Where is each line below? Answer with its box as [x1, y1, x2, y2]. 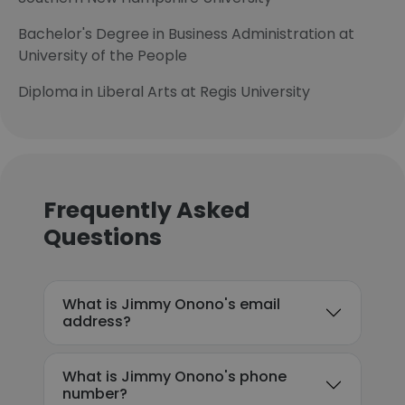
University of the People [18, 45, 187, 66]
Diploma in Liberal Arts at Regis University [18, 81, 310, 102]
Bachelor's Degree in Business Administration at [18, 24, 354, 44]
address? [62, 311, 131, 332]
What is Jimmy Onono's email [62, 294, 280, 315]
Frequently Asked [43, 194, 250, 226]
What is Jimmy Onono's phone [62, 366, 287, 387]
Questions [43, 221, 162, 253]
